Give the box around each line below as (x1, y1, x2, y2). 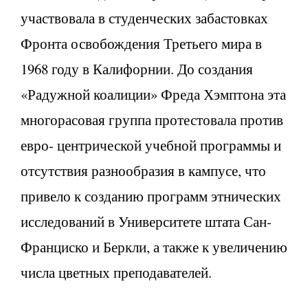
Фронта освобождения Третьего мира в (21, 33, 262, 53)
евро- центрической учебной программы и (21, 135, 281, 155)
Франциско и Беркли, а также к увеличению (21, 236, 287, 256)
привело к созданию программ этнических (21, 186, 281, 206)
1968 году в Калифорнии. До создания (21, 58, 253, 78)
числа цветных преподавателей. (21, 262, 212, 282)
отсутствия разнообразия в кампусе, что (21, 160, 266, 180)
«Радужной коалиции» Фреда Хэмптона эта (21, 84, 286, 104)
